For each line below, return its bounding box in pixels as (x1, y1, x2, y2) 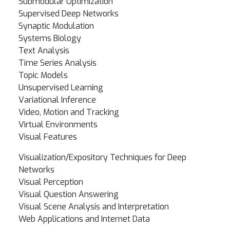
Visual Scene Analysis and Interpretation (18, 201, 169, 212)
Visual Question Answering (18, 189, 119, 200)
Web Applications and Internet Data (18, 214, 150, 224)
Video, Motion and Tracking (18, 107, 119, 118)
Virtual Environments (18, 119, 98, 130)
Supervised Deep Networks (18, 8, 119, 19)
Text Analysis (18, 45, 69, 56)
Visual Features (18, 131, 77, 142)
